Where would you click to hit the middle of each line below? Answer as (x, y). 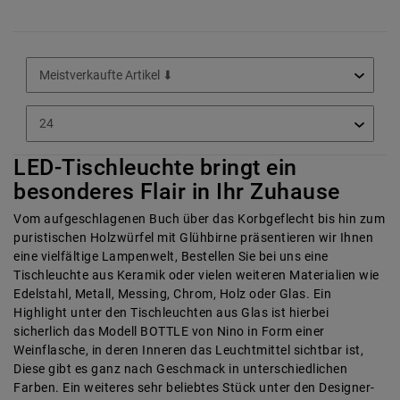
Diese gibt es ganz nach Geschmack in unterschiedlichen (180, 368)
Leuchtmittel (253, 350)
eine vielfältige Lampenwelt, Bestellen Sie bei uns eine (171, 256)
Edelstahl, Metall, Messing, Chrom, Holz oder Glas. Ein (172, 293)
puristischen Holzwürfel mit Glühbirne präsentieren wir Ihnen (193, 237)
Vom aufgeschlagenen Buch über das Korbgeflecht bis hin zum (199, 218)
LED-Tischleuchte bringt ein (155, 167)
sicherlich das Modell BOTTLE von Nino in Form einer (169, 331)
